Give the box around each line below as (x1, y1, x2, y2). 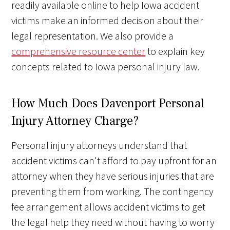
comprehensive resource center (11, 45, 146, 58)
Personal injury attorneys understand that (11, 139, 187, 152)
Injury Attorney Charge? (11, 113, 139, 129)
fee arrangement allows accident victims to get (11, 200, 206, 214)
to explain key (145, 45, 205, 58)
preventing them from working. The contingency (11, 185, 214, 198)
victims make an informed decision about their (11, 14, 204, 27)
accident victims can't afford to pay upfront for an (11, 154, 217, 167)
